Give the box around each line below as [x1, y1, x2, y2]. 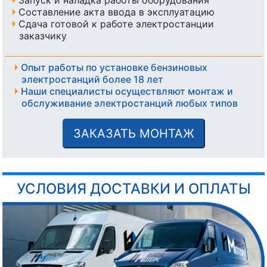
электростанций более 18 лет [21, 73, 163, 85]
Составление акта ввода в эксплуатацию [18, 5, 215, 18]
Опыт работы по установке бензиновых [20, 61, 207, 73]
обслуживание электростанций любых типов [21, 97, 238, 109]
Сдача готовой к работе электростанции [18, 17, 214, 30]
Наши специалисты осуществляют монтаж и [20, 85, 233, 97]
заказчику [19, 29, 67, 42]
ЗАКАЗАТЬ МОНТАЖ [73, 126, 194, 141]
